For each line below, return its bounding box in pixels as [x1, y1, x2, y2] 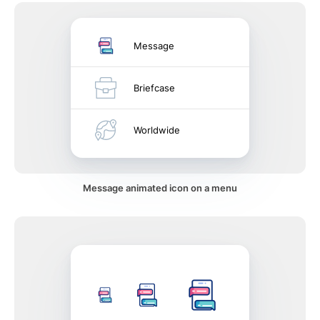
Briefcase [134, 82, 175, 94]
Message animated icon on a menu [83, 182, 237, 194]
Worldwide [134, 124, 180, 136]
